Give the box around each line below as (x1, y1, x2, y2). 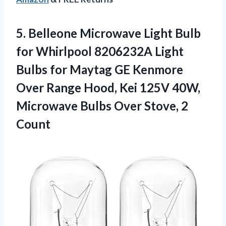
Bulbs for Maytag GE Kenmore (16, 62, 183, 77)
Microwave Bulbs (16, 98, 114, 113)
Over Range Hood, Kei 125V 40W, (16, 80, 200, 95)
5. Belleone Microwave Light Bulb (16, 25, 201, 40)
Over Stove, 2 (114, 98, 188, 113)
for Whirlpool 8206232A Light (16, 43, 184, 59)
